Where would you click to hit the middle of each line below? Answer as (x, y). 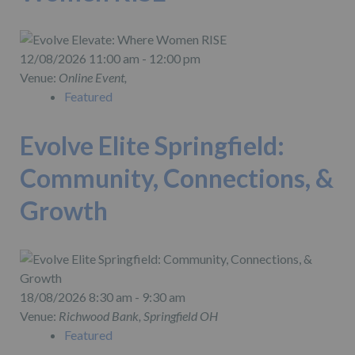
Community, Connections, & (177, 178)
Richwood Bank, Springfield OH (138, 316)
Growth (64, 211)
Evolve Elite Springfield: (152, 146)
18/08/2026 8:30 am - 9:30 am (103, 297)
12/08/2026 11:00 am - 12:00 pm (110, 59)
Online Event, (93, 78)
